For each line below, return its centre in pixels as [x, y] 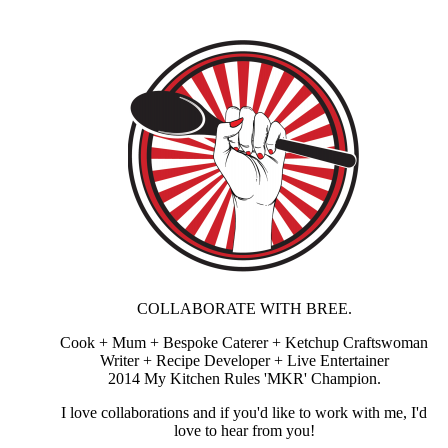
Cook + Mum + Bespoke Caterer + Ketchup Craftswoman [244, 343]
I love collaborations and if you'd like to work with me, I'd [244, 413]
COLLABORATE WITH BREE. [244, 309]
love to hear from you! [244, 431]
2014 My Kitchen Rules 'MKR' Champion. [244, 379]
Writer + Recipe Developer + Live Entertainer [244, 361]
